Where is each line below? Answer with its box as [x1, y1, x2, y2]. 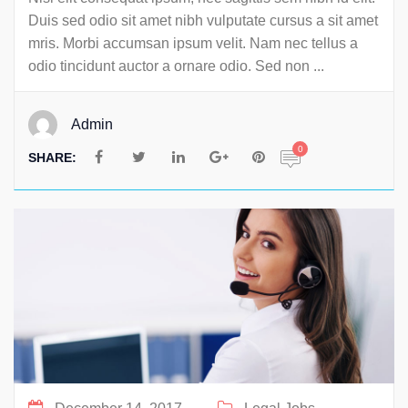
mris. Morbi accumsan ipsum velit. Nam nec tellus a [28, 35, 358, 51]
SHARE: [28, 149, 80, 165]
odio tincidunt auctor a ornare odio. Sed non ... [28, 57, 324, 74]
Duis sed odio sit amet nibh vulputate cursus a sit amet [28, 12, 378, 28]
